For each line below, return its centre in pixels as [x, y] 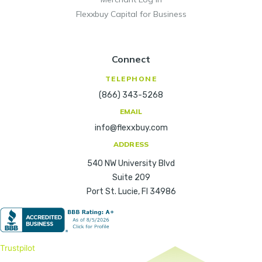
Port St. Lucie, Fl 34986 [131, 191]
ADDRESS [131, 144]
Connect [131, 59]
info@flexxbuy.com [131, 127]
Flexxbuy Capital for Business [131, 14]
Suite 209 [131, 177]
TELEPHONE [131, 78]
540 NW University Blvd [131, 163]
